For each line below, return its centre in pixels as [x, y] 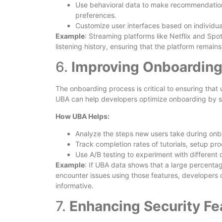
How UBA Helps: [83, 116]
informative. [75, 186]
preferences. [96, 15]
